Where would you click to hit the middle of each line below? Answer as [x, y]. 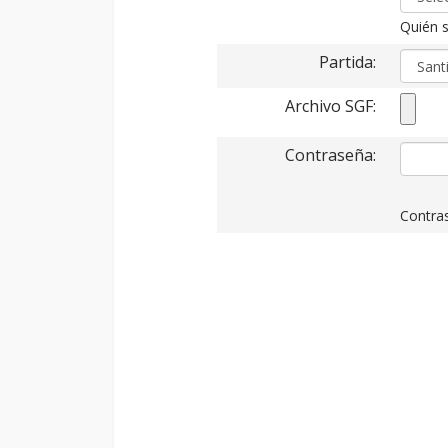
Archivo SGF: [330, 106]
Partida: [347, 62]
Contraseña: [330, 155]
